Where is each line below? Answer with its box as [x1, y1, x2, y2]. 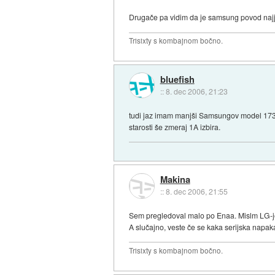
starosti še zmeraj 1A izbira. [129, 121, 221, 132]
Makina [160, 172, 190, 187]
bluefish [160, 72, 195, 86]
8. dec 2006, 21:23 [165, 86, 228, 96]
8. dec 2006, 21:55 [165, 186, 228, 197]
